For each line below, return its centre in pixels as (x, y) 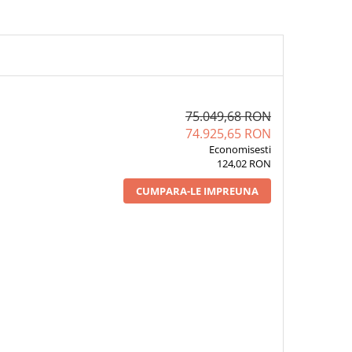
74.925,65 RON (228, 134)
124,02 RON (244, 163)
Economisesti (240, 149)
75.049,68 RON (228, 116)
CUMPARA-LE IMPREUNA (197, 191)
